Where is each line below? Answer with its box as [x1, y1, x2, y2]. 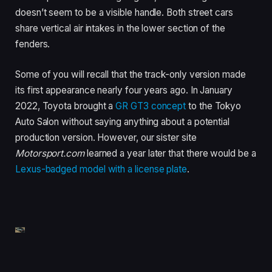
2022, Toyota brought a [15, 100, 116, 112]
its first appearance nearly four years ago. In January [15, 84, 233, 97]
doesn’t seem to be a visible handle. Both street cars [15, 7, 233, 19]
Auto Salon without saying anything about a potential [15, 116, 230, 128]
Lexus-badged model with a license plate [15, 163, 188, 175]
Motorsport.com [15, 148, 84, 160]
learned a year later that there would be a [84, 148, 256, 160]
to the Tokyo [186, 100, 242, 112]
